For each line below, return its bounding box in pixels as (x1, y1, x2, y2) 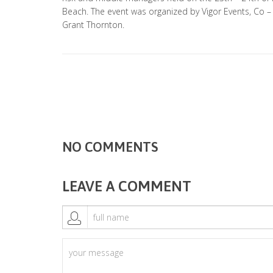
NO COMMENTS (62, 139, 158, 155)
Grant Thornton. (62, 19, 124, 30)
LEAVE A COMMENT (62, 178, 191, 194)
